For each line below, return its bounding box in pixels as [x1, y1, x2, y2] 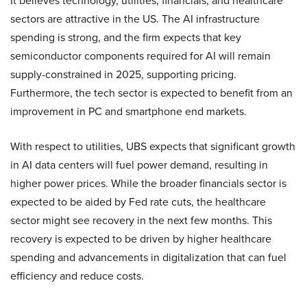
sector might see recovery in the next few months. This [10, 212, 272, 228]
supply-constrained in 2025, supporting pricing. [10, 66, 236, 82]
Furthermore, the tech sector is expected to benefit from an [10, 85, 293, 100]
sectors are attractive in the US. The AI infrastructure [10, 11, 260, 26]
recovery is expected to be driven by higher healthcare [10, 231, 271, 246]
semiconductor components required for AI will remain [10, 48, 271, 63]
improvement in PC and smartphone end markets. [10, 103, 247, 119]
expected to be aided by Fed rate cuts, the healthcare [10, 194, 266, 209]
